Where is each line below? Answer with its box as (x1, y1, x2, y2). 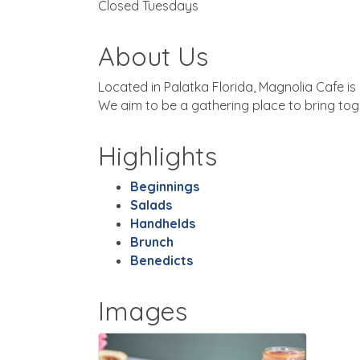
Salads (130, 197, 172, 213)
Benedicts (130, 252, 193, 268)
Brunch (130, 234, 174, 250)
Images (98, 295, 187, 327)
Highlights (98, 140, 217, 172)
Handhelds (130, 215, 195, 231)
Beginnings (130, 178, 199, 194)
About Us (98, 40, 208, 72)
